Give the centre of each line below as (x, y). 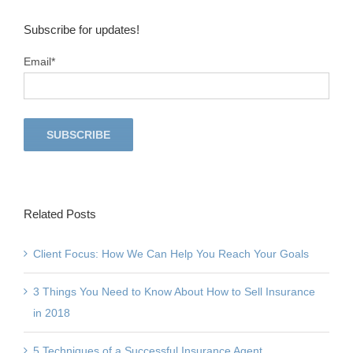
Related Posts (60, 214)
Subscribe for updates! (82, 30)
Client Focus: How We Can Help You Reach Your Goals (171, 254)
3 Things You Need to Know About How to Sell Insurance (174, 292)
